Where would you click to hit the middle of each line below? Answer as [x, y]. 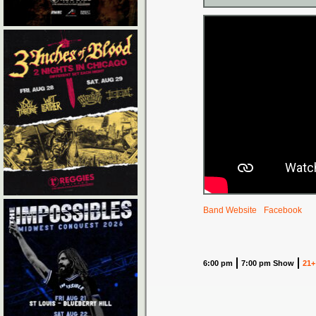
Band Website [230, 210]
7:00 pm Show [268, 263]
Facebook [283, 210]
